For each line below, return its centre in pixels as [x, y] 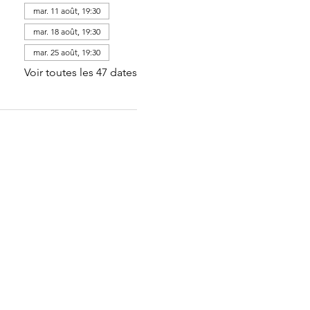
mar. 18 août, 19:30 [66, 31]
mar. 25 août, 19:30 [66, 52]
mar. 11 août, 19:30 [66, 11]
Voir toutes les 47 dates [80, 72]
